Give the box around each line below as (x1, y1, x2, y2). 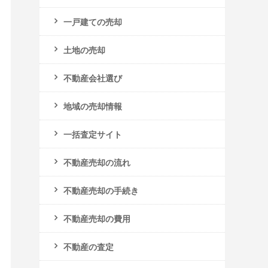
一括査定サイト (63, 128, 122, 140)
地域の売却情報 (63, 100, 122, 112)
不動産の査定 (63, 240, 114, 252)
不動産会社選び (63, 72, 122, 84)
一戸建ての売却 (63, 16, 122, 28)
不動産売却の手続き (63, 184, 139, 196)
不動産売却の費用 (63, 212, 130, 224)
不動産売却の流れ (63, 156, 130, 168)
